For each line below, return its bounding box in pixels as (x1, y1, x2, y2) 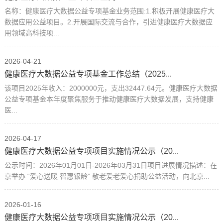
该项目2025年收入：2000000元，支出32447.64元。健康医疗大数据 (4, 84, 218, 92)
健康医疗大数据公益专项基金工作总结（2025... (4, 69, 172, 78)
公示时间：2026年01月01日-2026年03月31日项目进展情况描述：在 (4, 161, 217, 169)
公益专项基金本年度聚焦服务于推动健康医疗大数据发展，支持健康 (4, 95, 214, 103)
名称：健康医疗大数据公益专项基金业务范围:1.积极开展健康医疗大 (4, 6, 215, 15)
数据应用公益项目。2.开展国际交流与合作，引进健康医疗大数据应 (4, 17, 213, 26)
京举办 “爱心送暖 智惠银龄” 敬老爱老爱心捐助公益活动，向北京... (4, 172, 210, 180)
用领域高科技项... (4, 28, 59, 37)
